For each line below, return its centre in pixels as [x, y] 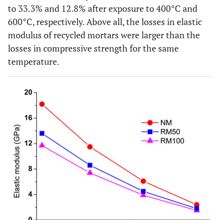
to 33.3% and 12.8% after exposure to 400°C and [103, 8]
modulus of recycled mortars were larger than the [104, 35]
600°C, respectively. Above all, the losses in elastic [105, 22]
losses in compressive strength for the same [93, 48]
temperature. [34, 61]
